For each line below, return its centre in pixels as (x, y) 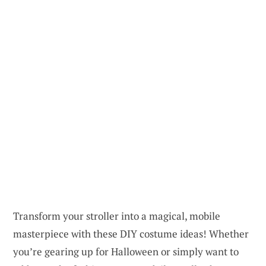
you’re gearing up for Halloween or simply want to (126, 251)
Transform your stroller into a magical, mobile (117, 216)
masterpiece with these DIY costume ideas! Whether (131, 233)
